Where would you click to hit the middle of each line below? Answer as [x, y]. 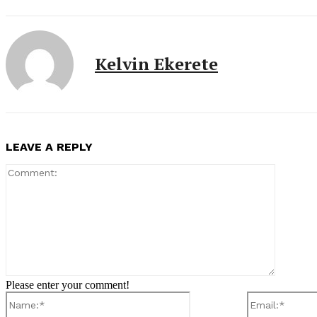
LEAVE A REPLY [49, 146]
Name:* [207, 296]
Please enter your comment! [68, 284]
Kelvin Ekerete [156, 63]
